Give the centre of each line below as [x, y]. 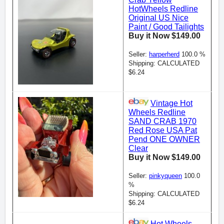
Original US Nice [158, 18]
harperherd [164, 54]
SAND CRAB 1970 [162, 121]
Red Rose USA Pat [163, 130]
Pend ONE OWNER [164, 139]
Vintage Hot [171, 103]
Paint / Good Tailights [166, 27]
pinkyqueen [165, 176]
